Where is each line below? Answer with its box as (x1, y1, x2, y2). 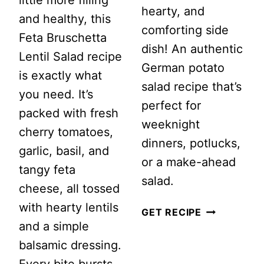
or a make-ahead (141, 154, 236, 169)
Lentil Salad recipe (19, 49, 122, 64)
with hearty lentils (19, 200, 118, 214)
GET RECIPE (141, 206, 202, 218)
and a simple (19, 219, 89, 233)
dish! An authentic (141, 41, 243, 56)
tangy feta (19, 162, 75, 177)
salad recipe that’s (141, 79, 242, 94)
